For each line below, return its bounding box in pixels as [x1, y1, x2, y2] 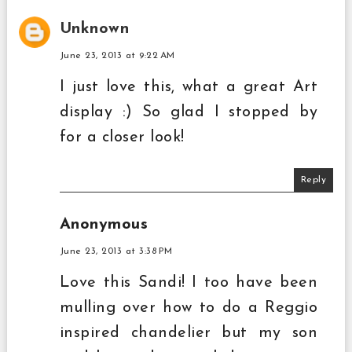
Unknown [59, 21, 130, 38]
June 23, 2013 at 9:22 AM [59, 51, 175, 61]
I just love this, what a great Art [59, 79, 318, 96]
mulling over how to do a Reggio [59, 300, 318, 317]
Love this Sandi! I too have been [59, 275, 318, 291]
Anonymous [59, 217, 148, 233]
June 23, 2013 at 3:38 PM [59, 247, 173, 257]
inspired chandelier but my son [59, 325, 318, 342]
